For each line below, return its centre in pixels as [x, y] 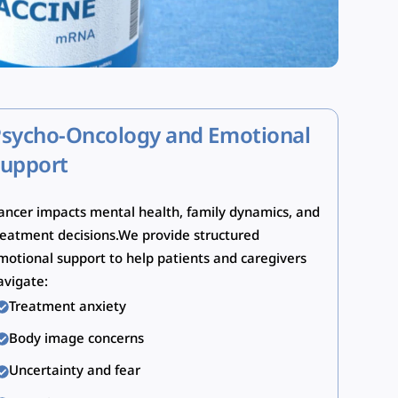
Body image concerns [76, 339]
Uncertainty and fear [74, 372]
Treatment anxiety [67, 307]
